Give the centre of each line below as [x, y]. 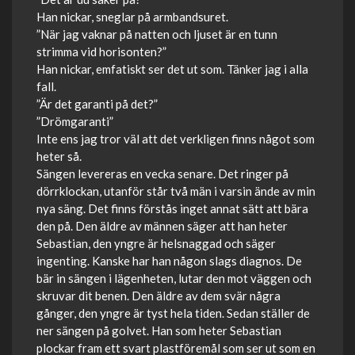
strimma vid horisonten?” [101, 52]
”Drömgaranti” [75, 121]
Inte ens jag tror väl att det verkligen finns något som [176, 139]
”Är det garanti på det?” [97, 104]
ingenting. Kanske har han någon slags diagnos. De [169, 261]
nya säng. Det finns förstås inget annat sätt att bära [172, 208]
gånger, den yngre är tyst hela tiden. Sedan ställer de [173, 313]
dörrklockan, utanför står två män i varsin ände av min [176, 191]
